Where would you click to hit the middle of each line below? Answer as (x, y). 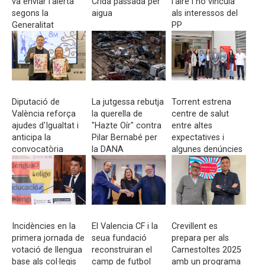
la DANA (108, 149)
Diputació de (36, 102)
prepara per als (201, 238)
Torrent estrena (202, 102)
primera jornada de (48, 238)
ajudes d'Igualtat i (45, 126)
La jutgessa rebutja (128, 102)
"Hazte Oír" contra (127, 126)
